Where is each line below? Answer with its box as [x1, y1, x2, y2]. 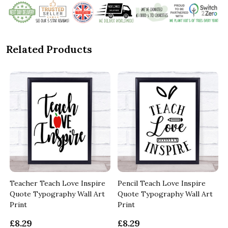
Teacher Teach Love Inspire [10, 179, 105, 188]
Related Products [6, 43, 92, 56]
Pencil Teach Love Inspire [118, 179, 206, 188]
